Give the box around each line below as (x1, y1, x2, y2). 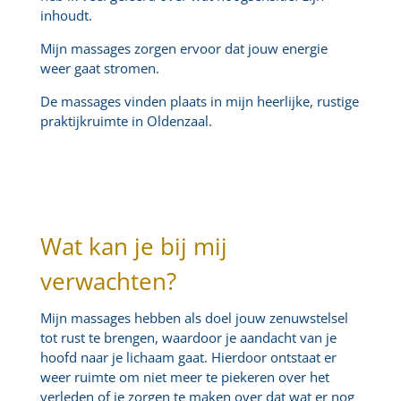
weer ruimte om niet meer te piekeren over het (39, 368, 329, 386)
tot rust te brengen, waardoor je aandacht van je (39, 328, 337, 346)
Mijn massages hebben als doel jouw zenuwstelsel (39, 309, 348, 327)
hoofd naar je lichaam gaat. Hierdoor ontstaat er (39, 348, 337, 366)
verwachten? (39, 265, 176, 297)
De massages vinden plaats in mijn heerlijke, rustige (39, 92, 359, 110)
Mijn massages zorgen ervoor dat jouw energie (39, 39, 328, 57)
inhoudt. (39, 6, 92, 24)
